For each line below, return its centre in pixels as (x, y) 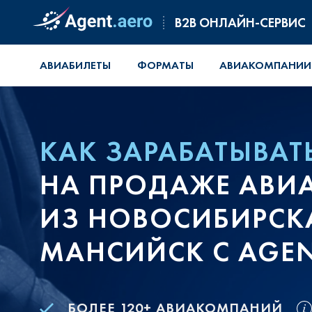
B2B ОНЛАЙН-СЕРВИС (240, 22)
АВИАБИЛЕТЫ (75, 65)
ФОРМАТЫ (165, 65)
